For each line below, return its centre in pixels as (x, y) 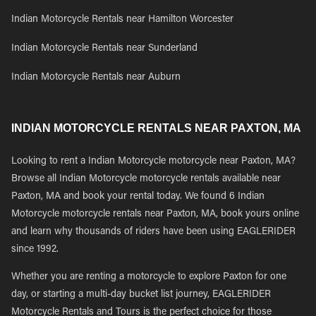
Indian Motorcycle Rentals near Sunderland (104, 49)
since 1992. (35, 250)
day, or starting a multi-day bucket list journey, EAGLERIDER (141, 295)
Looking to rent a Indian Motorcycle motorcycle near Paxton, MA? (153, 162)
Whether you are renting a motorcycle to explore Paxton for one (149, 277)
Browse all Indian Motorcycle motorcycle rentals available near (146, 179)
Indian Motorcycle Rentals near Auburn (96, 78)
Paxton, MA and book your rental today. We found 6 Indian (138, 197)
